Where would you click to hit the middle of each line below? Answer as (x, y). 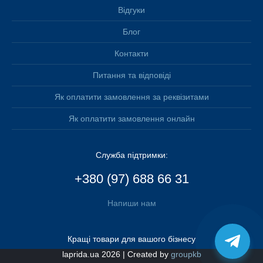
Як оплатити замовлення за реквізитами (131, 97)
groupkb (186, 254)
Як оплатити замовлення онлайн (131, 119)
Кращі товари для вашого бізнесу (131, 239)
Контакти (131, 54)
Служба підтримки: (131, 155)
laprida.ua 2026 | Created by (116, 254)
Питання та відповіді (131, 75)
